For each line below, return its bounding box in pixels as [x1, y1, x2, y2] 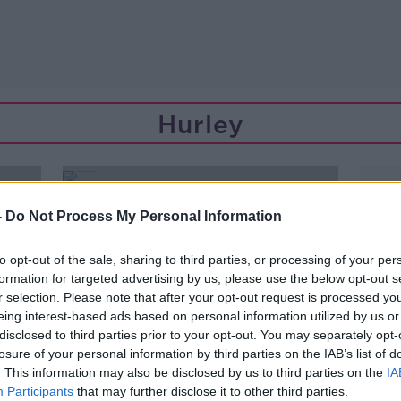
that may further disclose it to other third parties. [73, 384, 348, 398]
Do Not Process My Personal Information [5, 209, 282, 224]
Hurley [157, 109, 244, 140]
